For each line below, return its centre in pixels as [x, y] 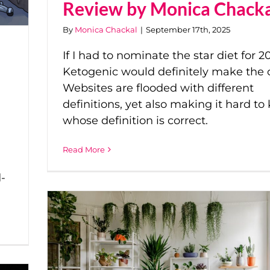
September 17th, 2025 [188, 30]
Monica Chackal [106, 30]
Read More [84, 150]
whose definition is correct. [135, 121]
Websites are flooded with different [158, 88]
